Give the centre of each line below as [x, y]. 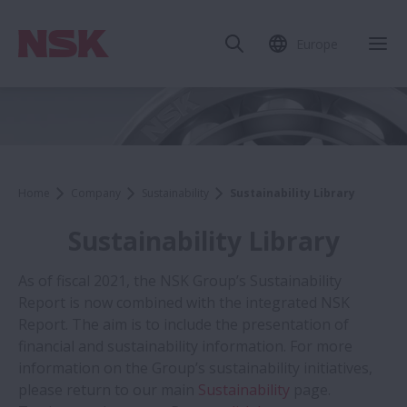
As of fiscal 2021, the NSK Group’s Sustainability [180, 281]
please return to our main [108, 390]
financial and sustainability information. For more [185, 347]
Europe [317, 44]
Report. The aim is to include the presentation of [184, 325]
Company [96, 194]
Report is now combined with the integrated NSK [184, 303]
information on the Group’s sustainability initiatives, [195, 368]
